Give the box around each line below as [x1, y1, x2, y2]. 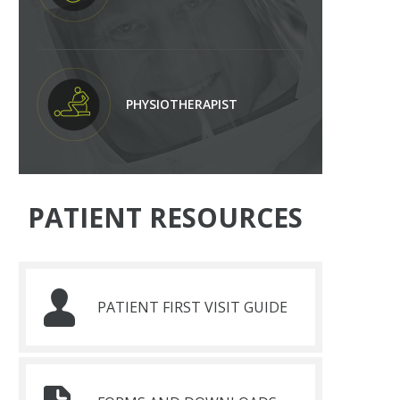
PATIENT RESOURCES [28, 199, 303, 236]
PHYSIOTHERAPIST [126, 96, 237, 112]
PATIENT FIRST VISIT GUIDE [97, 297, 287, 317]
